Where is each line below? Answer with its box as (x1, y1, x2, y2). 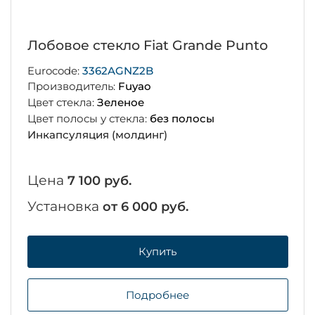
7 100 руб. (67, 172, 131, 188)
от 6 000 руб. (102, 198, 188, 214)
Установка (27, 198, 103, 214)
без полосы (149, 111, 214, 125)
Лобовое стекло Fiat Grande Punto (27, 37, 268, 53)
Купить (139, 245, 176, 259)
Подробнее (126, 288, 189, 302)
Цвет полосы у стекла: (27, 111, 150, 125)
